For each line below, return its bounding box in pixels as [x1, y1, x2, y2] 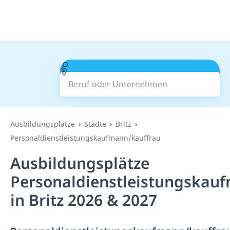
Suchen [125, 72, 155, 84]
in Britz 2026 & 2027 [10, 189, 157, 210]
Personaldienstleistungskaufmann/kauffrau [10, 133, 161, 143]
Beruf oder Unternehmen [68, 60, 167, 71]
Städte [84, 119, 106, 129]
